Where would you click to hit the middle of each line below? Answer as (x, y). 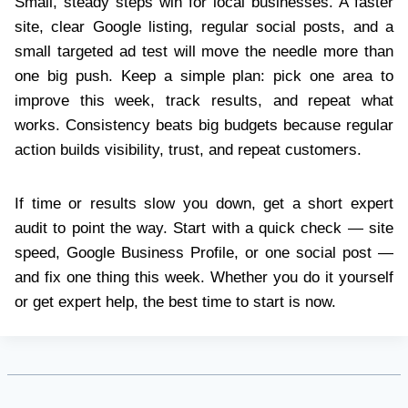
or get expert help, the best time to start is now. (175, 301)
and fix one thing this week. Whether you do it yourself (204, 277)
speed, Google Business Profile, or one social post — (204, 252)
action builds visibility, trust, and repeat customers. (188, 149)
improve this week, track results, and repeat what (204, 100)
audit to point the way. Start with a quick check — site (204, 228)
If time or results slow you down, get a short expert (204, 203)
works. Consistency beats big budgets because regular (204, 125)
